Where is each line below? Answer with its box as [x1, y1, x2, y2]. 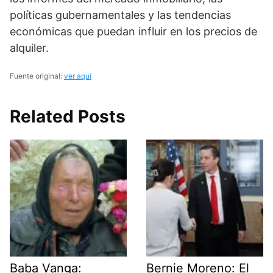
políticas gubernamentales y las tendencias [10, 8, 231, 21]
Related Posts [10, 105, 126, 127]
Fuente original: [10, 71, 64, 80]
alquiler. [10, 41, 49, 54]
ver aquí [64, 71, 91, 80]
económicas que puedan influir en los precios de [10, 24, 257, 38]
